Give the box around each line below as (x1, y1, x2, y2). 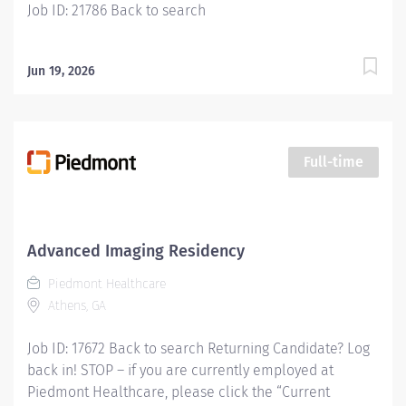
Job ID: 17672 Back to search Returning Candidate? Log (27, 340, 370, 357)
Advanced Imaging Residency (27, 241, 245, 261)
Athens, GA (44, 298, 106, 314)
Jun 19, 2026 (27, 63, 95, 79)
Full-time (304, 153, 363, 170)
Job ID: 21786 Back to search (27, 2, 206, 19)
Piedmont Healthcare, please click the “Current (27, 383, 330, 401)
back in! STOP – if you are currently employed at (27, 362, 333, 379)
